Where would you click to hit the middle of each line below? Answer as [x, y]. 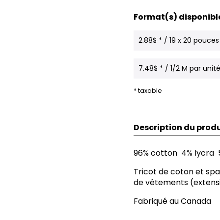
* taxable [148, 91]
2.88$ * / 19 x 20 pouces [179, 40]
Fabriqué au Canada [172, 201]
